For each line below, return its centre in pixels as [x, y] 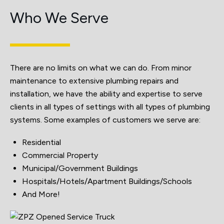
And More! [41, 194]
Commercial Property [60, 155]
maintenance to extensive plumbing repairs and [94, 80]
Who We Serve [59, 17]
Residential [41, 142]
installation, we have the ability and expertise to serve [106, 93]
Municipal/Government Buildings [80, 168]
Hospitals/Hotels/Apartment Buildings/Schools [107, 181]
